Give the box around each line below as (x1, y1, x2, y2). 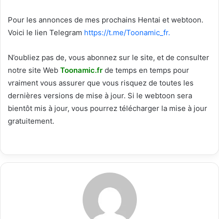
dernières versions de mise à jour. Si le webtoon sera (8, 90, 192, 100)
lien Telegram (35, 27, 84, 37)
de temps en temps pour (103, 65, 189, 75)
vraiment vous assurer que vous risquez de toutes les (8, 78, 194, 88)
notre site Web (8, 65, 60, 75)
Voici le (8, 27, 35, 37)
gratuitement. (8, 116, 54, 126)
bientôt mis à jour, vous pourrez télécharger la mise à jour (8, 103, 207, 113)
